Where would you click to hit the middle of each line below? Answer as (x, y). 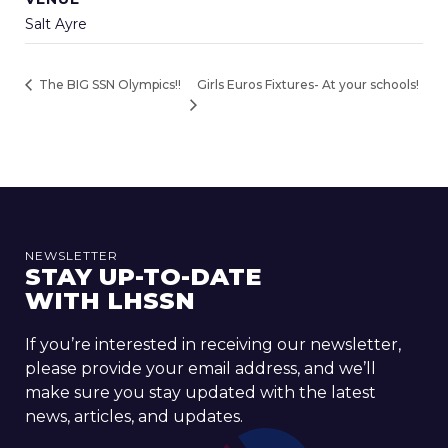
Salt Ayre (56, 24)
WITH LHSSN (110, 301)
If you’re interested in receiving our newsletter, (213, 345)
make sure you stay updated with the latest (200, 393)
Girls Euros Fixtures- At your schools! (307, 85)
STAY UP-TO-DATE (143, 277)
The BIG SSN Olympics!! (108, 85)
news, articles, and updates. (134, 417)
